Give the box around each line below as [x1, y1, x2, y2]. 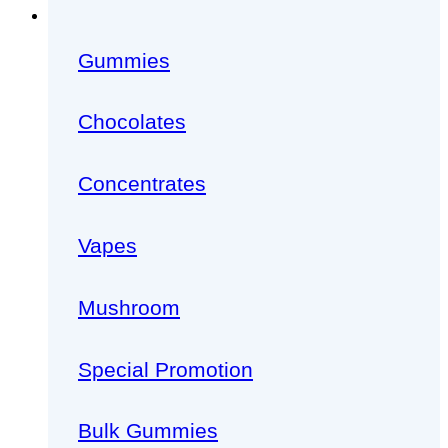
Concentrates [78, 172, 206, 196]
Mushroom [78, 295, 180, 319]
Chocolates [78, 110, 186, 134]
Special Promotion [78, 357, 253, 381]
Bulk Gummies [78, 419, 218, 443]
